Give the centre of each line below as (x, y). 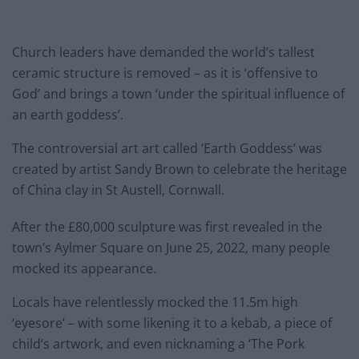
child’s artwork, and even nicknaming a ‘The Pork (158, 343)
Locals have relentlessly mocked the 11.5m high (155, 302)
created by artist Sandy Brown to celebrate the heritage (179, 169)
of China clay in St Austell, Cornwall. (118, 190)
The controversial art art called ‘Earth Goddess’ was (167, 148)
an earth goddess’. (68, 114)
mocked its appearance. (84, 268)
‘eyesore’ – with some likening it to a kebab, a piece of (172, 323)
